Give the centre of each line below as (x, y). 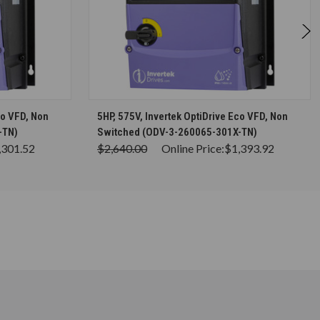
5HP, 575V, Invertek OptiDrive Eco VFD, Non (192, 116)
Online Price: (193, 148)
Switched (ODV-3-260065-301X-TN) (177, 132)
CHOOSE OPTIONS (207, 110)
